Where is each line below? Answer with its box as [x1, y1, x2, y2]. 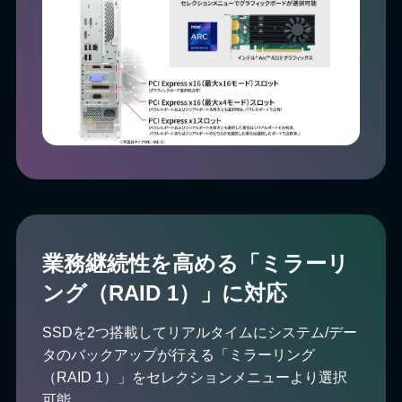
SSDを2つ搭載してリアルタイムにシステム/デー [42, 324, 358, 340]
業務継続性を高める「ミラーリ [42, 250, 350, 275]
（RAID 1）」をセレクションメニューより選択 [42, 369, 348, 385]
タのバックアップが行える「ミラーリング [42, 346, 316, 363]
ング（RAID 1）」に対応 [42, 280, 288, 305]
